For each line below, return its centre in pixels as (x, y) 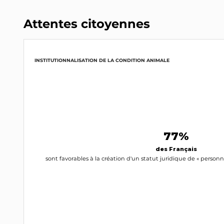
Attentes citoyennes (87, 24)
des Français (176, 149)
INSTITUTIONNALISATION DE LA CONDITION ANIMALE (102, 60)
